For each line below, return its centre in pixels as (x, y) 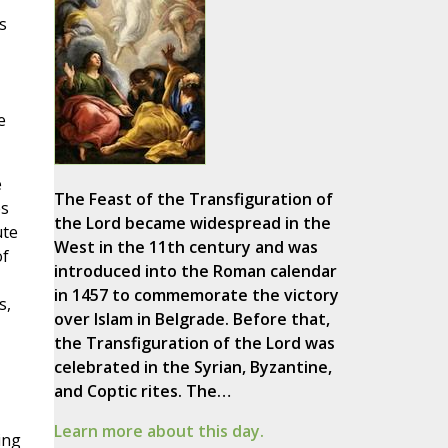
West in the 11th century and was (185, 247)
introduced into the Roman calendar (195, 271)
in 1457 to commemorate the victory (196, 295)
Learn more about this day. (158, 431)
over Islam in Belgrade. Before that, (191, 319)
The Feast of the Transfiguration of (193, 199)
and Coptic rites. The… (142, 391)
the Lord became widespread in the (192, 223)
